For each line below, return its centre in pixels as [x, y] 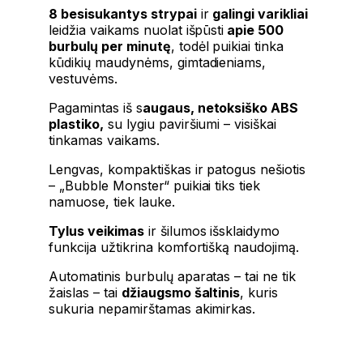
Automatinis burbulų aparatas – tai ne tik [173, 276]
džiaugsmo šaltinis [181, 292]
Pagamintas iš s [96, 107]
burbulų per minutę [110, 46]
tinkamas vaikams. [104, 140]
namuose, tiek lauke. [112, 201]
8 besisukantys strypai [123, 13]
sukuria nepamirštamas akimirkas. [152, 308]
